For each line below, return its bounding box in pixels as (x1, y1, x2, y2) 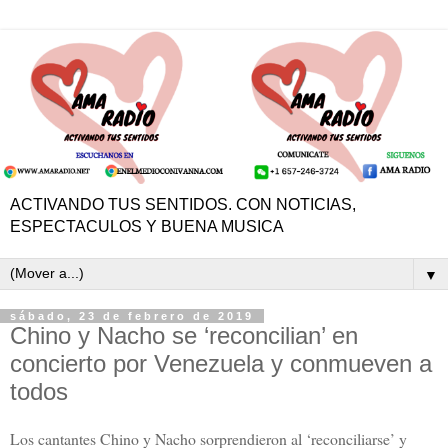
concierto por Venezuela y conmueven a (10, 349, 432, 377)
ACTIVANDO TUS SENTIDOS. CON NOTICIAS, (10, 195, 356, 213)
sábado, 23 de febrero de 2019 (10, 309, 254, 322)
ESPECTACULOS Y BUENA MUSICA (10, 217, 284, 235)
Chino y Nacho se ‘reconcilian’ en (10, 321, 358, 349)
